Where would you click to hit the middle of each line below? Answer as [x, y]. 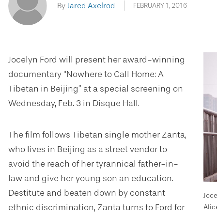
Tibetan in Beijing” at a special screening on [96, 89]
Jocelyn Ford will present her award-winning [97, 60]
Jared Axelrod [91, 6]
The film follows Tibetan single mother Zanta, [97, 135]
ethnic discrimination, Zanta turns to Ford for [96, 207]
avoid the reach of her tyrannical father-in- [93, 164]
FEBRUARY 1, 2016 [160, 6]
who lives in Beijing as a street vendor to [88, 149]
